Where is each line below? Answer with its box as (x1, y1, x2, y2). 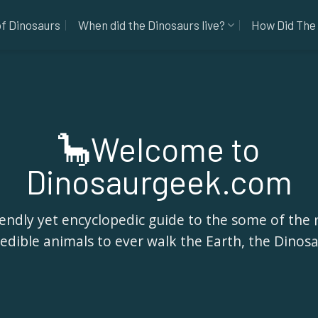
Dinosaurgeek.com (26, 162, 292, 202)
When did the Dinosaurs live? (77, 17, 225, 32)
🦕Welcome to (58, 129, 260, 169)
